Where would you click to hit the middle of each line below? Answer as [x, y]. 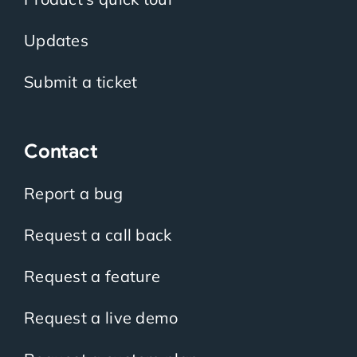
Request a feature [92, 276]
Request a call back [98, 234]
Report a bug [73, 193]
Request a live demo [101, 317]
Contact [61, 151]
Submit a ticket [80, 81]
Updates [56, 40]
